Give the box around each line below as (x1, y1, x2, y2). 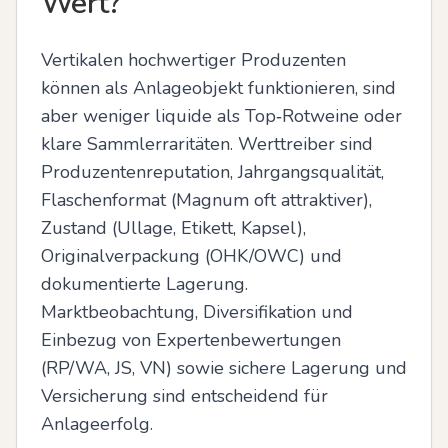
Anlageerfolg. (41, 412, 153, 436)
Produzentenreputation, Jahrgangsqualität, (41, 160, 384, 184)
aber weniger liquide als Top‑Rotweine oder (41, 104, 402, 128)
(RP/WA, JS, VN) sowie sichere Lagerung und (41, 356, 407, 380)
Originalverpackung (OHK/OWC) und (41, 244, 342, 268)
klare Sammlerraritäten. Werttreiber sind (41, 132, 373, 156)
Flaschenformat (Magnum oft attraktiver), (41, 188, 372, 212)
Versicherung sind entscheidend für (41, 384, 328, 408)
